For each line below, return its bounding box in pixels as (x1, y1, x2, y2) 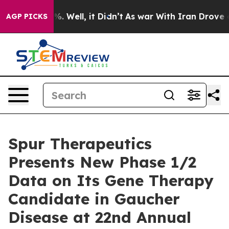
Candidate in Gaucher (8, 189, 180, 209)
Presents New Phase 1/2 (8, 152, 196, 172)
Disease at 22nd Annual (8, 208, 191, 227)
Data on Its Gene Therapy (8, 171, 214, 190)
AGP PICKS (6, 12, 48, 21)
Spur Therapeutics (8, 134, 152, 153)
